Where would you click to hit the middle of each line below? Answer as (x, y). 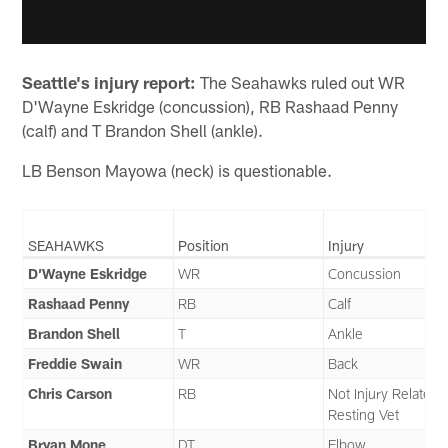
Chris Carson (70, 393)
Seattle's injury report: (109, 82)
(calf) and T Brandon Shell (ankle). (143, 130)
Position (204, 245)
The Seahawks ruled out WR (301, 82)
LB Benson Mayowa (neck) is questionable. (177, 170)
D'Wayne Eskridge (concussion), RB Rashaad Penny (210, 106)
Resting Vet (364, 414)
